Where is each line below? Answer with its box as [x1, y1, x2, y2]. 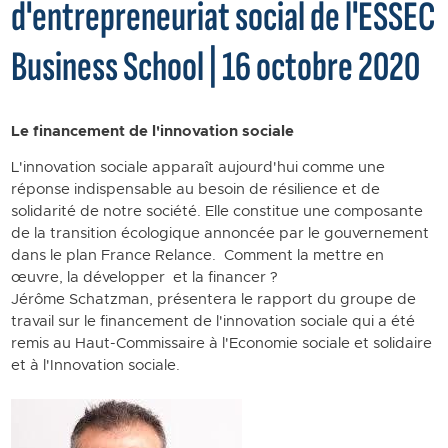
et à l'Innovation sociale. [10, 358, 184, 373]
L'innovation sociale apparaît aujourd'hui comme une [10, 160, 385, 175]
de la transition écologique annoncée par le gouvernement [10, 226, 429, 241]
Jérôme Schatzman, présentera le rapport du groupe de [10, 292, 416, 307]
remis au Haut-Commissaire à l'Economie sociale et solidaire [10, 336, 432, 351]
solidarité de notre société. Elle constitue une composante [10, 204, 423, 219]
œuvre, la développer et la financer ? [10, 270, 278, 285]
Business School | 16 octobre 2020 [10, 42, 420, 93]
